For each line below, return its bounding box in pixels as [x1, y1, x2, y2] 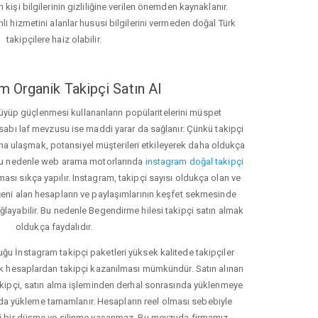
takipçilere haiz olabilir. [6, 34, 102, 45]
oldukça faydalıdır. [16, 221, 92, 233]
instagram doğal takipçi [145, 156, 243, 168]
